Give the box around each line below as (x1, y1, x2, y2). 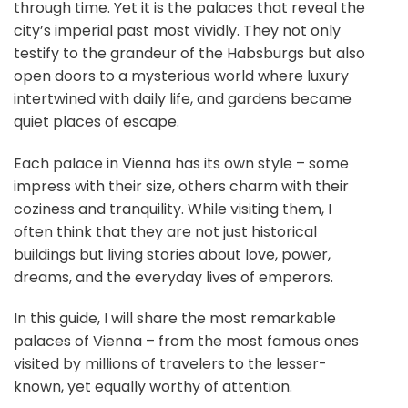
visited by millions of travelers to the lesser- (14, 353, 327, 375)
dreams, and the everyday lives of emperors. (14, 266, 333, 288)
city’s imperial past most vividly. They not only (14, 19, 341, 41)
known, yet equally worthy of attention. (14, 376, 292, 398)
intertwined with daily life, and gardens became (14, 87, 352, 109)
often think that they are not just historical (14, 220, 317, 242)
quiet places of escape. (14, 110, 179, 132)
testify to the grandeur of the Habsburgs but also (14, 42, 365, 64)
